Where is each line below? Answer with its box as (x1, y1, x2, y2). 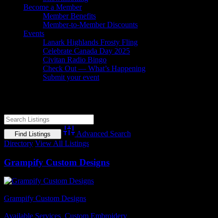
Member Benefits (43, 12, 96, 20)
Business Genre (4, 203, 52, 212)
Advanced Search (76, 129, 131, 138)
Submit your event (43, 73, 99, 82)
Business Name (4, 185, 52, 194)
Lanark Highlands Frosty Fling (43, 38, 138, 47)
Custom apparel (4, 91, 84, 105)
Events (23, 29, 44, 38)
